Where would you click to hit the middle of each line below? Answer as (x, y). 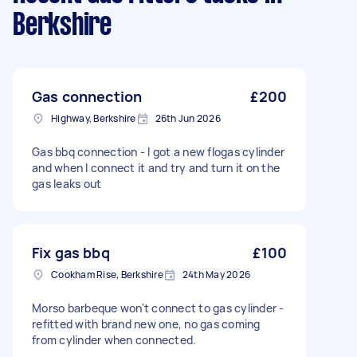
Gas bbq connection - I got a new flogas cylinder (158, 152)
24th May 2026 (216, 275)
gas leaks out (67, 184)
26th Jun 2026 (188, 118)
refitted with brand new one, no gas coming (146, 324)
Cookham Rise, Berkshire (107, 275)
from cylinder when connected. (114, 340)
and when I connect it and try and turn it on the (156, 168)
